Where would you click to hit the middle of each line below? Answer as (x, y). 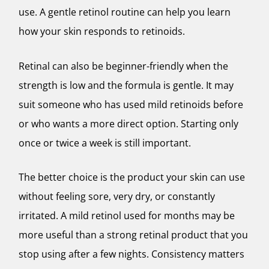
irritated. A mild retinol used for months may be (127, 216)
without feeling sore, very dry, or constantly (117, 197)
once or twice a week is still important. (105, 143)
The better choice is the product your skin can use (132, 177)
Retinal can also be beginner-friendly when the (123, 66)
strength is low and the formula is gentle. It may (126, 85)
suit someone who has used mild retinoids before (131, 104)
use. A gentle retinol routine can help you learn (125, 12)
